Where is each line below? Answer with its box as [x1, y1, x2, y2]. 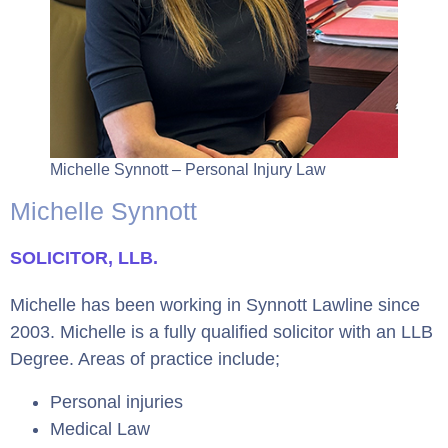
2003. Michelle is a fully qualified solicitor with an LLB [10, 321, 433, 342]
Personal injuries [50, 391, 183, 412]
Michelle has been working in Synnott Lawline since [10, 294, 420, 315]
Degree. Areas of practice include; [10, 348, 280, 369]
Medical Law [50, 418, 150, 439]
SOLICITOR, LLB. [10, 247, 158, 268]
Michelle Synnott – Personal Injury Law [50, 160, 326, 178]
